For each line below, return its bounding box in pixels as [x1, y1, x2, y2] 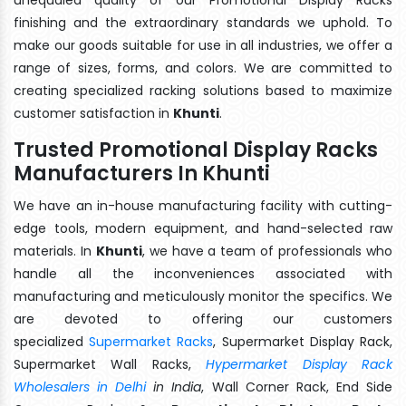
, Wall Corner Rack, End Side [201, 377, 393, 396]
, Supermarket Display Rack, [213, 332, 393, 351]
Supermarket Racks [89, 332, 214, 351]
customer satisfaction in [14, 103, 173, 122]
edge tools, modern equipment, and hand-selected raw [14, 218, 392, 237]
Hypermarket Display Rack [206, 354, 393, 373]
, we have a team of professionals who [141, 241, 393, 260]
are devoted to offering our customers [14, 309, 392, 328]
